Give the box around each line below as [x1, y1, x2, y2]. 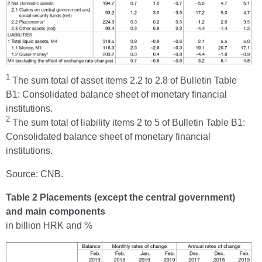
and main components [6, 206, 105, 217]
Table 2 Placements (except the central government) [6, 192, 235, 203]
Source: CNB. [6, 169, 63, 180]
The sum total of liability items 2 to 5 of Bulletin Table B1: [10, 118, 245, 128]
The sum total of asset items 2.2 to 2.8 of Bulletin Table [10, 75, 237, 86]
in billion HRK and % [6, 220, 92, 231]
